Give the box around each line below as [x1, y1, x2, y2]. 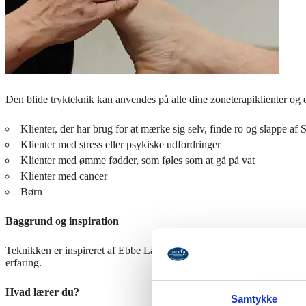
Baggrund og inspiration [5, 214, 119, 227]
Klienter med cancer [20, 169, 107, 182]
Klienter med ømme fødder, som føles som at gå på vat [20, 154, 255, 166]
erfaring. [5, 256, 42, 268]
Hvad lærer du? [5, 286, 79, 298]
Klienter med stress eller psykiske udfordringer [20, 138, 221, 150]
